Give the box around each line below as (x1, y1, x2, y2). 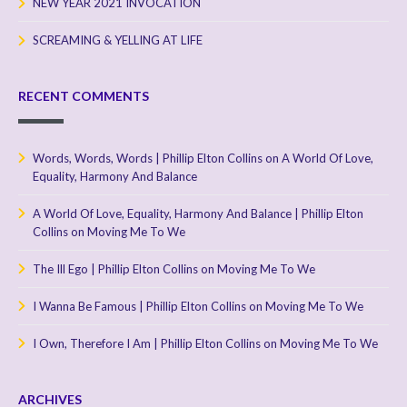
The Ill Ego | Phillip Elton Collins (33, 261, 198, 276)
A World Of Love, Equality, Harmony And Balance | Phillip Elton (33, 205, 363, 221)
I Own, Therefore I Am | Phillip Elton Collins (33, 335, 261, 351)
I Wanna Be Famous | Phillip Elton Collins (33, 298, 246, 313)
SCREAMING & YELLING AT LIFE (33, 32, 203, 47)
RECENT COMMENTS (18, 87, 149, 104)
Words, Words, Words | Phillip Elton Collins (33, 150, 263, 165)
